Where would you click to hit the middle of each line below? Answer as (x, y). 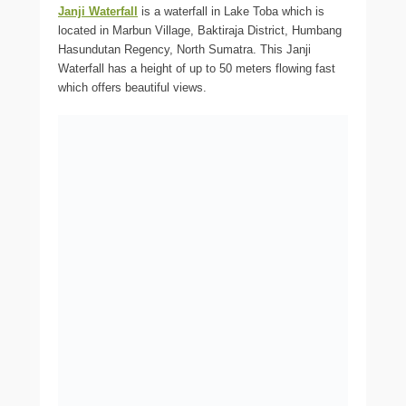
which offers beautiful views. (132, 88)
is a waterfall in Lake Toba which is (231, 12)
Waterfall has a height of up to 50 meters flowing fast (197, 69)
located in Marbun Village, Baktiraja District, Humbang (200, 31)
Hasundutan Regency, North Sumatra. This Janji (184, 50)
